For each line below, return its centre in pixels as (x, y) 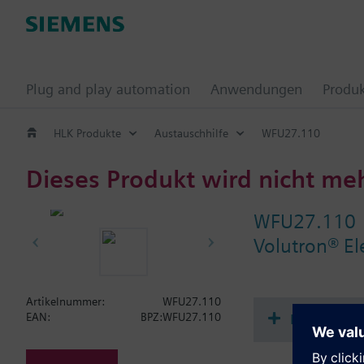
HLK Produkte (87, 133)
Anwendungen (256, 89)
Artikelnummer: (65, 301)
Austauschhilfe (191, 133)
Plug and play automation (108, 89)
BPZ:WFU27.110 (181, 317)
